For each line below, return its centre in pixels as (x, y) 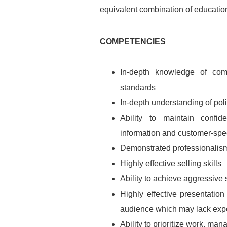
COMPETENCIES (133, 41)
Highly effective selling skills (171, 163)
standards (138, 87)
